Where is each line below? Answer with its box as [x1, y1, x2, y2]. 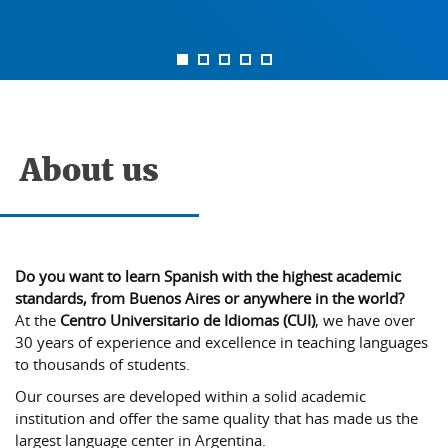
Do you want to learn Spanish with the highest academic [15, 266, 401, 286]
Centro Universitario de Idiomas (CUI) [60, 310, 315, 330]
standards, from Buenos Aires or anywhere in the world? [15, 288, 404, 308]
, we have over [315, 310, 415, 330]
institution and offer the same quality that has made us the [15, 408, 418, 428]
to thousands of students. [15, 354, 190, 374]
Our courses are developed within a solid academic [15, 386, 366, 406]
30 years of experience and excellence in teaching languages [15, 332, 428, 352]
